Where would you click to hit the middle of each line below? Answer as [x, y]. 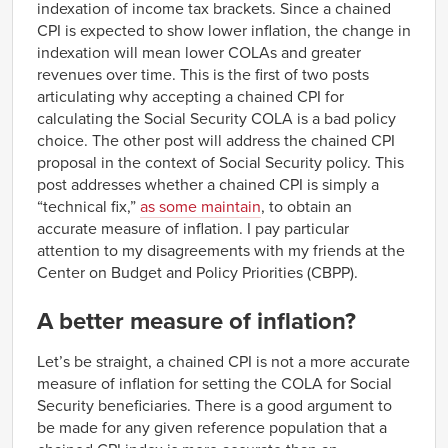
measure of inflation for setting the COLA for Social [214, 383]
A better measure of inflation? [196, 321]
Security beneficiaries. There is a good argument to [214, 405]
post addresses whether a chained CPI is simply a [208, 184]
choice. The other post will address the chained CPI [216, 140]
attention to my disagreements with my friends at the [221, 250]
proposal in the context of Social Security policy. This [220, 162]
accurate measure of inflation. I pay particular [193, 228]
